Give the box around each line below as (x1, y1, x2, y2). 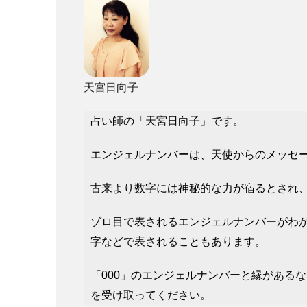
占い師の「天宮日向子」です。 (90, 115, 244, 127)
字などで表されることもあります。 (90, 236, 266, 248)
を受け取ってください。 (90, 289, 211, 302)
